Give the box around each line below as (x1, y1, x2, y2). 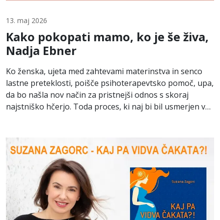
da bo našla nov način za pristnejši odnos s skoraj (6, 89, 189, 100)
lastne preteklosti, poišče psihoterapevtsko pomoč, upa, (6, 77, 214, 88)
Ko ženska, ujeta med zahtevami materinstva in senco (6, 65, 202, 77)
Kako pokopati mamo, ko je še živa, (6, 28, 209, 45)
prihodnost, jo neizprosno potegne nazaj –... (6, 112, 168, 124)
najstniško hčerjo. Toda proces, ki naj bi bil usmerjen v (6, 101, 205, 112)
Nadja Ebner (6, 42, 77, 58)
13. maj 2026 (6, 15, 47, 25)
